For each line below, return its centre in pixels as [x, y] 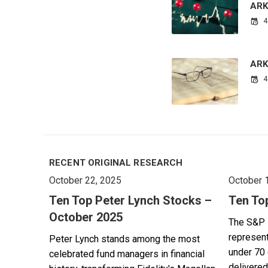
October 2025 [86, 217]
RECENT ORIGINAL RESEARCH [116, 163]
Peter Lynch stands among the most [124, 239]
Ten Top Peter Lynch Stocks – [130, 201]
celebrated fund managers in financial [127, 254]
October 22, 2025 [85, 181]
